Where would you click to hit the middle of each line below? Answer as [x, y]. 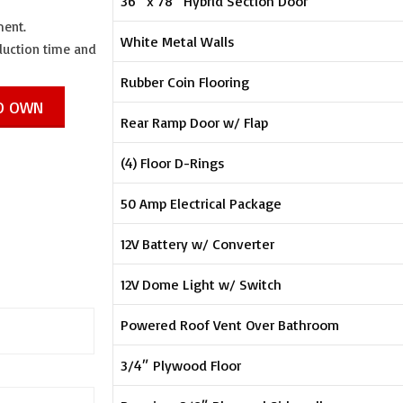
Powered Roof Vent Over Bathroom [230, 324]
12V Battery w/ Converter [198, 243]
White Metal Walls [178, 41]
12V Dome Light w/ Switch [201, 284]
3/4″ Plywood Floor [181, 365]
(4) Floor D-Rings [173, 162]
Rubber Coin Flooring [185, 81]
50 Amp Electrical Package [201, 203]
